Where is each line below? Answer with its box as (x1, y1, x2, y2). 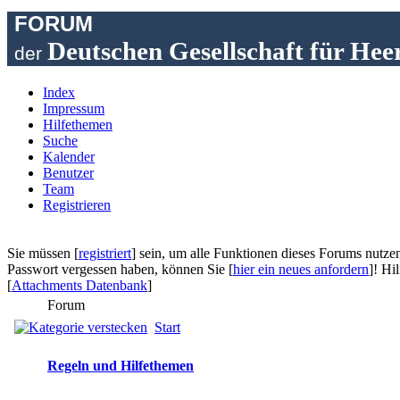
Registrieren (43, 197, 111, 212)
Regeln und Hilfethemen (47, 358, 194, 373)
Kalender (43, 149, 95, 164)
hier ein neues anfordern (233, 262, 369, 277)
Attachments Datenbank (12, 278, 147, 293)
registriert (79, 246, 131, 261)
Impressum (43, 101, 104, 116)
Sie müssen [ (7, 246, 79, 261)
